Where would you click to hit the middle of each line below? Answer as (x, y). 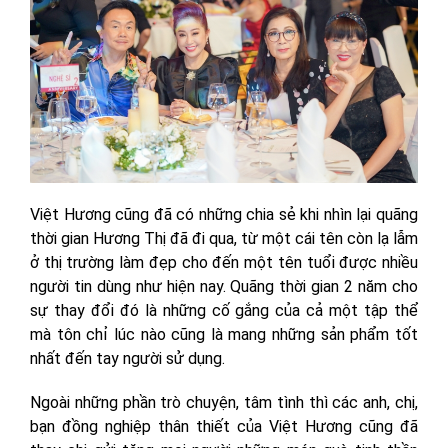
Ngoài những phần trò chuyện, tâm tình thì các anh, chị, (224, 403)
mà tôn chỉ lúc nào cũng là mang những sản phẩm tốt (224, 335)
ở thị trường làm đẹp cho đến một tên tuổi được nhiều (224, 263)
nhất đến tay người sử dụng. (127, 359)
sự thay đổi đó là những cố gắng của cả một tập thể (224, 311)
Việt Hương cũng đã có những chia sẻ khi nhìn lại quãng (224, 215)
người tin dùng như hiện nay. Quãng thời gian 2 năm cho (224, 287)
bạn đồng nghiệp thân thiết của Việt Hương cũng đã (224, 427)
